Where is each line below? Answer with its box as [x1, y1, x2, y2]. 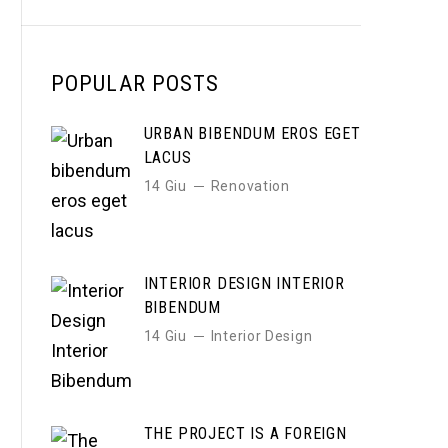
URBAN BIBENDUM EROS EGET [143, 124, 361, 143]
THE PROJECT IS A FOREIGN [143, 424, 347, 443]
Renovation [210, 178, 290, 194]
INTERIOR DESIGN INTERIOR [143, 274, 345, 293]
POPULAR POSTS [51, 71, 220, 96]
